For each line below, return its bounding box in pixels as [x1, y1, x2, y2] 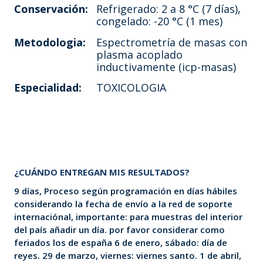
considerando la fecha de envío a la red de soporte [14, 198, 232, 210]
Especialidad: [14, 80, 82, 95]
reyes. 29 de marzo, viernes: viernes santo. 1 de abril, [14, 249, 241, 262]
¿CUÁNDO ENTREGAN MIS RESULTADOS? [14, 166, 190, 178]
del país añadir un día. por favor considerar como [14, 224, 225, 236]
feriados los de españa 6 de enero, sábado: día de [14, 237, 227, 249]
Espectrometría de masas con [96, 35, 247, 49]
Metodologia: [14, 35, 86, 49]
